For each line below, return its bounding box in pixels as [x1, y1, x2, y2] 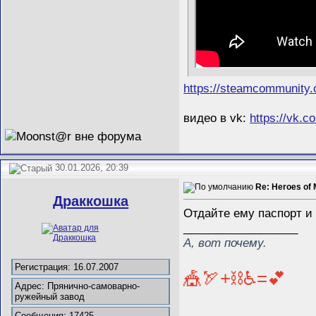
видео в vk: [183, 110, 250, 125]
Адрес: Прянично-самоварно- [15, 280, 140, 291]
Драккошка [53, 193, 129, 209]
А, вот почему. [183, 236, 267, 250]
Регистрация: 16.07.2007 [15, 262, 119, 273]
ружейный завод [15, 291, 85, 302]
